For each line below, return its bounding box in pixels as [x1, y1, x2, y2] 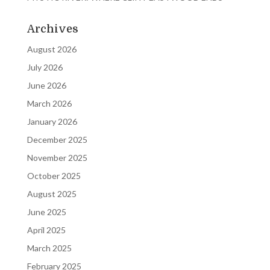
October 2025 [27, 170, 81, 181]
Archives [27, 22, 78, 35]
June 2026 [27, 80, 66, 90]
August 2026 [27, 43, 77, 54]
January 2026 [27, 116, 77, 127]
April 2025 [27, 224, 66, 235]
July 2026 [27, 61, 63, 72]
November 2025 [27, 152, 87, 163]
